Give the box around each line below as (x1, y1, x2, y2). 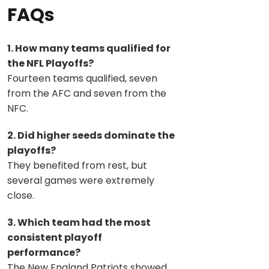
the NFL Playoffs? (7, 56, 94, 70)
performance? (7, 245, 80, 259)
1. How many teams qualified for (7, 41, 171, 55)
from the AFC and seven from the (7, 86, 166, 100)
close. (7, 188, 34, 202)
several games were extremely (7, 173, 154, 187)
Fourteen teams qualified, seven (7, 71, 157, 85)
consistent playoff (7, 230, 102, 244)
